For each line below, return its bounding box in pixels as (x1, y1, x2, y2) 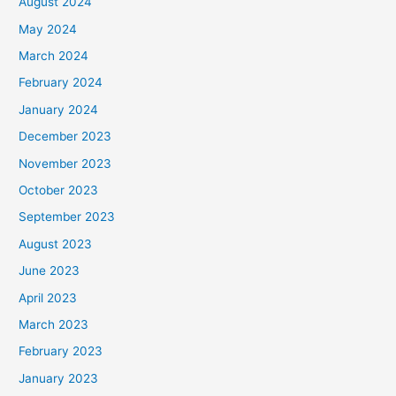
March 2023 (19, 317, 89, 331)
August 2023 (19, 236, 93, 251)
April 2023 (19, 290, 78, 305)
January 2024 (19, 102, 99, 117)
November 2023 (19, 156, 112, 171)
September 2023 (19, 209, 116, 225)
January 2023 (19, 370, 99, 385)
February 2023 (19, 344, 103, 359)
